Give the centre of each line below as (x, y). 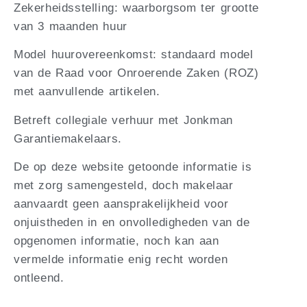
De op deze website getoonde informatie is (133, 167)
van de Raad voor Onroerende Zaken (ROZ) (136, 73)
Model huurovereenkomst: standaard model (134, 55)
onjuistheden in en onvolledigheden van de (132, 223)
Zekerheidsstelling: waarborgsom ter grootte (136, 8)
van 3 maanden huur (71, 27)
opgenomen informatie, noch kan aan (116, 241)
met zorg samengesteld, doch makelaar (124, 186)
